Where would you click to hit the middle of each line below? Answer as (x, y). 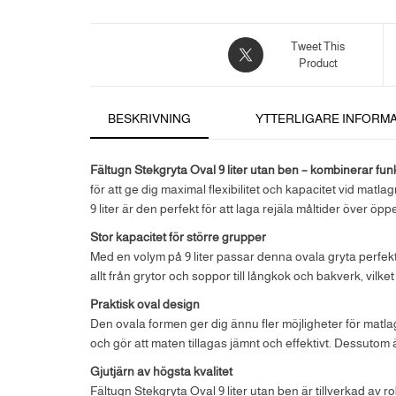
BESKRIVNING (149, 118)
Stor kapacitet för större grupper (178, 236)
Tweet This (318, 46)
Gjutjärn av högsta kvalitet (161, 371)
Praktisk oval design (145, 304)
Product (318, 63)
